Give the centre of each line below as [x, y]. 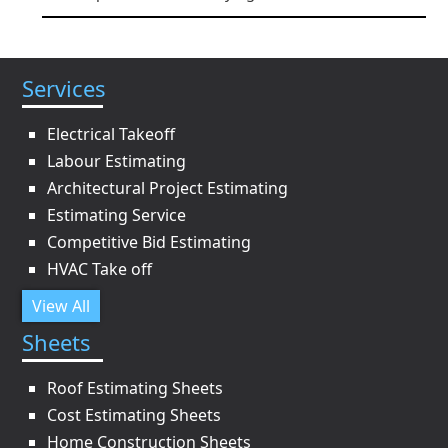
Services [64, 87]
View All [61, 305]
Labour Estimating [117, 160]
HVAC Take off [100, 268]
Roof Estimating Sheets [135, 387]
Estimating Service [117, 214]
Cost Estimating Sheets [134, 414]
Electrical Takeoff [111, 133]
